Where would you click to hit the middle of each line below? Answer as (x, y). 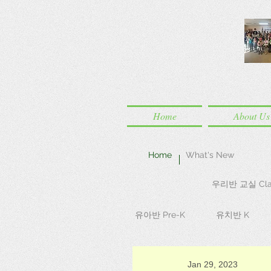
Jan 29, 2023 (213, 264)
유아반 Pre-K (160, 215)
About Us (252, 116)
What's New (210, 155)
